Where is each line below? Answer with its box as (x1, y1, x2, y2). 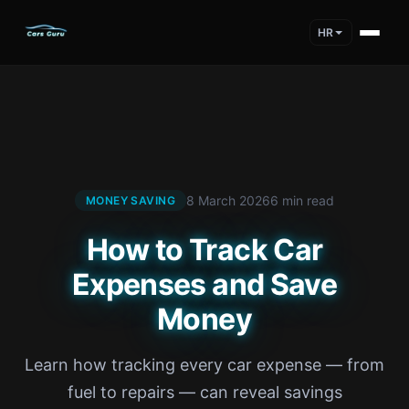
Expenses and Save (71, 267, 338, 302)
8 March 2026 (186, 192, 271, 208)
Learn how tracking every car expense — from (25, 355, 384, 374)
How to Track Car (86, 232, 323, 267)
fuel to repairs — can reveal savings (67, 383, 342, 402)
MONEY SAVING (85, 194, 176, 207)
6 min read (270, 192, 335, 208)
